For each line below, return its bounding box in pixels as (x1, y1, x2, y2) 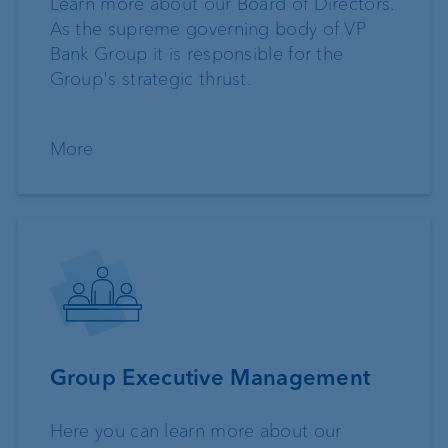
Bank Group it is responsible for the (49, 43, 344, 66)
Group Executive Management (49, 363, 371, 391)
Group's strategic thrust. (49, 68, 252, 91)
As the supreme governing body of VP (49, 18, 366, 41)
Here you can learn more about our (49, 419, 342, 442)
